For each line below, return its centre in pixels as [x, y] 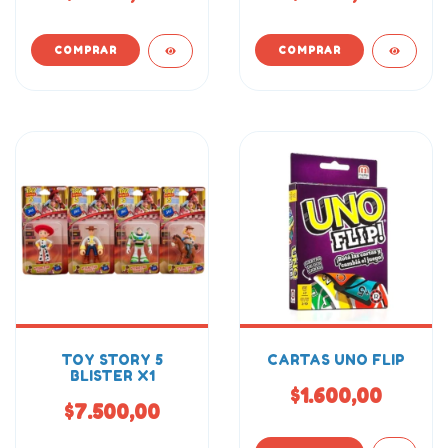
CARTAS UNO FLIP [336, 359]
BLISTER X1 [112, 375]
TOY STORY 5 [112, 359]
